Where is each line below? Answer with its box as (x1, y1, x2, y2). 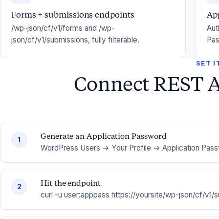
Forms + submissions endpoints (11, 10, 134, 20)
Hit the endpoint (41, 178, 101, 188)
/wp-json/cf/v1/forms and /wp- (11, 23, 115, 33)
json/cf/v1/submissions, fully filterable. (11, 35, 139, 44)
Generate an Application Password (41, 131, 167, 141)
